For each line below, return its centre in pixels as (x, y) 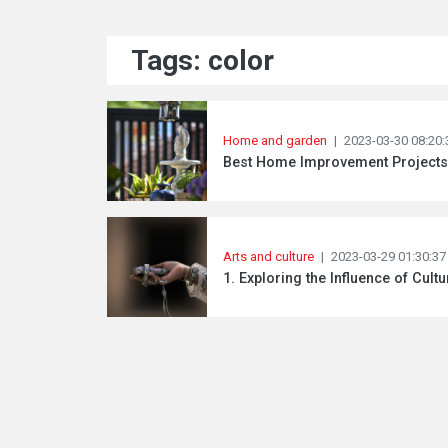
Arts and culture (268, 256)
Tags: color (202, 60)
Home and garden (275, 140)
